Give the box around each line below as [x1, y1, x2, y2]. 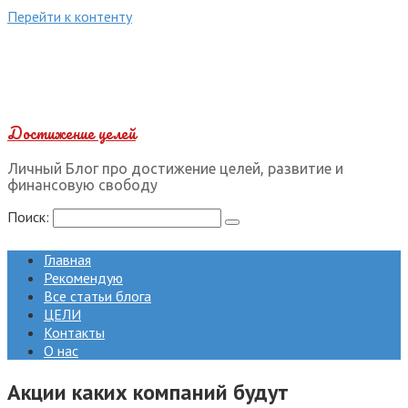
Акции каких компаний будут [7, 377, 289, 406]
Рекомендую [44, 269, 123, 287]
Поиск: [7, 208, 53, 226]
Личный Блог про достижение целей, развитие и [7, 160, 343, 177]
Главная [44, 250, 91, 269]
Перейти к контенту [7, 7, 132, 25]
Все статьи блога [44, 287, 151, 305]
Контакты [44, 323, 105, 342]
